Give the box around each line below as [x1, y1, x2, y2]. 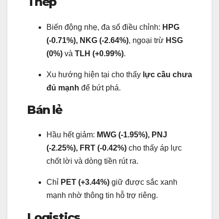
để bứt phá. [79, 83, 121, 92]
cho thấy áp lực [127, 143, 182, 152]
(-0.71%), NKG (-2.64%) [46, 36, 129, 44]
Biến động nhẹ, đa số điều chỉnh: [46, 22, 162, 31]
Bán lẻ [27, 102, 62, 117]
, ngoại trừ [129, 36, 166, 44]
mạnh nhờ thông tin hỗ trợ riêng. [46, 191, 158, 199]
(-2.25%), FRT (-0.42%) [46, 143, 127, 152]
